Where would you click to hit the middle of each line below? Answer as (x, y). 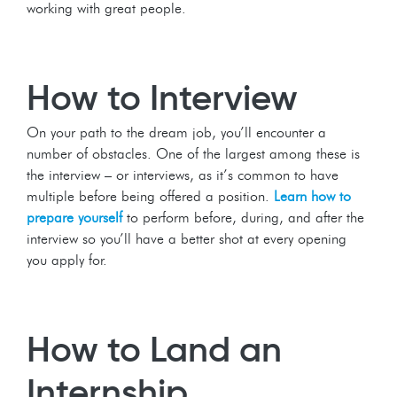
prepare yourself (74, 217)
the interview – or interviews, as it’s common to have (183, 175)
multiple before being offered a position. (150, 196)
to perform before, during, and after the (243, 217)
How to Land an (154, 349)
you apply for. (67, 260)
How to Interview (162, 97)
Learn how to (312, 196)
